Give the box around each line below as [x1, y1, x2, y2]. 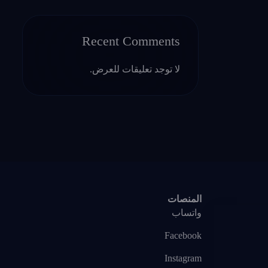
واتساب [172, 208, 202, 218]
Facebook [165, 230, 202, 240]
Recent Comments [82, 33, 180, 48]
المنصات [167, 194, 202, 204]
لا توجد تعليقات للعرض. [90, 64, 180, 74]
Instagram [165, 253, 202, 263]
